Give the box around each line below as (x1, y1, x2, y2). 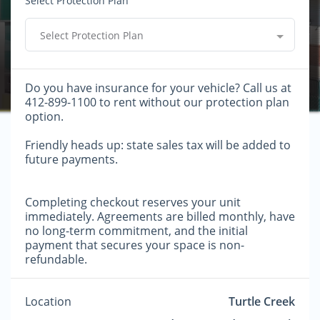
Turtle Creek (229, 294, 295, 309)
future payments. (25, 151, 118, 167)
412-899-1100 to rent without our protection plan (25, 94, 289, 110)
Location (25, 294, 71, 309)
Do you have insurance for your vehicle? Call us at (25, 80, 291, 96)
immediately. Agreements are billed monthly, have (25, 209, 295, 224)
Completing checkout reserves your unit (25, 194, 241, 210)
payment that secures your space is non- (25, 237, 244, 253)
